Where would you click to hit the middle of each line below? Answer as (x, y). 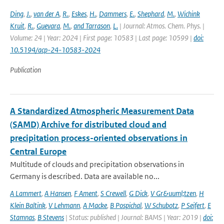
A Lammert (26, 193)
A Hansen (58, 193)
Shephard (151, 14)
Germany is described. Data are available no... (85, 176)
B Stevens (51, 217)
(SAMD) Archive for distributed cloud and (88, 124)
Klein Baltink (28, 205)
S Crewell (113, 193)
